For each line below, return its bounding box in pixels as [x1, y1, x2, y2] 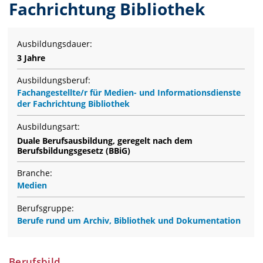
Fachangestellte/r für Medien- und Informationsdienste [17, 87, 241, 99]
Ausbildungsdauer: [17, 38, 92, 50]
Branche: [17, 167, 52, 179]
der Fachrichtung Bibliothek [17, 98, 130, 110]
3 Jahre [17, 52, 45, 64]
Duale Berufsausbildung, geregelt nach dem [17, 135, 193, 147]
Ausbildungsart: [17, 121, 80, 133]
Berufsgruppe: [17, 203, 74, 214]
